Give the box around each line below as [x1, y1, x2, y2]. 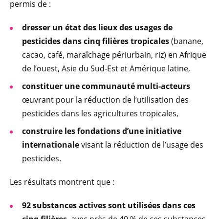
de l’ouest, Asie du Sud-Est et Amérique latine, [22, 63, 192, 74]
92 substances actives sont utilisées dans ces [22, 199, 196, 211]
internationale [22, 139, 79, 150]
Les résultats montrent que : [10, 176, 116, 187]
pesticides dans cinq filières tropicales [22, 35, 169, 46]
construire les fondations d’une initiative [22, 125, 181, 136]
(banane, [169, 35, 203, 46]
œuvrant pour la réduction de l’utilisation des [22, 94, 189, 105]
